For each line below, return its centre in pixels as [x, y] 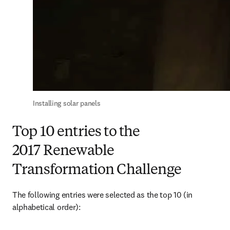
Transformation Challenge [97, 170]
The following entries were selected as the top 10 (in [103, 195]
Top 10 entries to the [76, 132]
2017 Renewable [63, 151]
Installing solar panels [67, 103]
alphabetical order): [46, 207]
